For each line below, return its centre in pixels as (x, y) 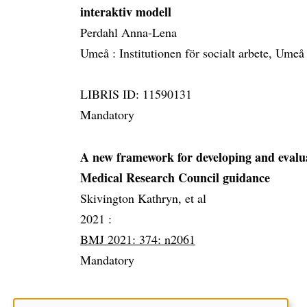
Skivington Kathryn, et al (143, 198)
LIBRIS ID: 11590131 (136, 94)
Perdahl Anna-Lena (128, 33)
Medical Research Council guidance (175, 178)
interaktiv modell (126, 12)
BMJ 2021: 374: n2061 (138, 240)
